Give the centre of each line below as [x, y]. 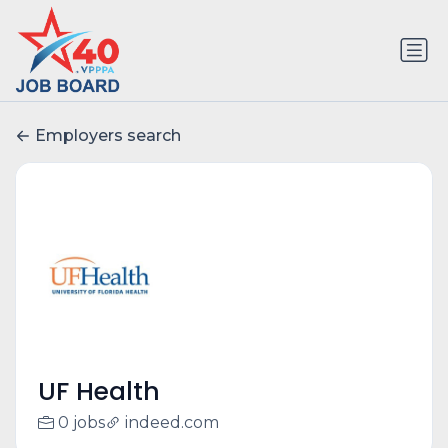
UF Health [98, 392]
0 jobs [81, 423]
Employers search [108, 136]
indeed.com [171, 423]
